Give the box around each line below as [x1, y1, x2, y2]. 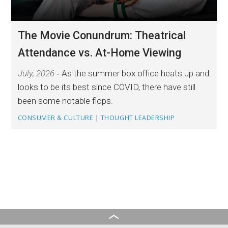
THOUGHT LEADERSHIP [100, 113, 175, 122]
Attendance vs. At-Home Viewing [17, 46, 181, 59]
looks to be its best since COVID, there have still [17, 81, 195, 92]
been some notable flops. [17, 95, 113, 106]
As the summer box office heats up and [61, 68, 209, 78]
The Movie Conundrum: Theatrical [17, 28, 186, 42]
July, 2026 [17, 68, 54, 78]
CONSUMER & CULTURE [17, 113, 94, 122]
